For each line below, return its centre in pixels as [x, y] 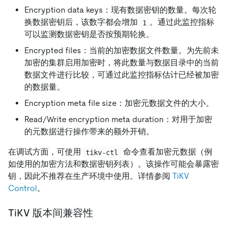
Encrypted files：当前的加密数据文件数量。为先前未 [122, 51]
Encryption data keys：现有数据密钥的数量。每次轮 [120, 10]
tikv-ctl [102, 152]
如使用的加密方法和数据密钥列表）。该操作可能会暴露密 [113, 164]
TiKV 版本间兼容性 [51, 213]
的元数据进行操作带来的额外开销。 [89, 132]
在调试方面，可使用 [46, 152]
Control [23, 188]
